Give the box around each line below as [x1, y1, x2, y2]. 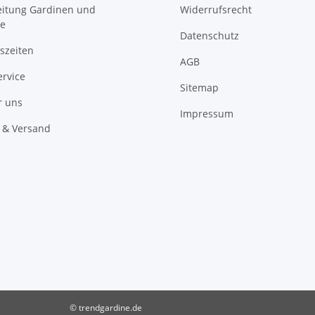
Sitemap [180, 80, 219, 94]
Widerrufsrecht [180, 2, 252, 16]
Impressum [180, 106, 233, 120]
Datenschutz [180, 28, 239, 42]
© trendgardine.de [69, 301, 142, 314]
